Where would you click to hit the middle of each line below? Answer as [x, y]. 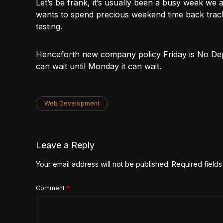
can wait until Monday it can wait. [99, 66]
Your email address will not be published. [103, 164]
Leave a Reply [65, 145]
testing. [49, 26]
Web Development [72, 103]
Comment [51, 188]
